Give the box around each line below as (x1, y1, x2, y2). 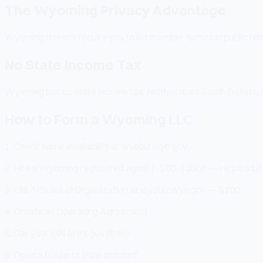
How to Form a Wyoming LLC (5, 110, 193, 129)
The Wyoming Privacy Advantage (5, 1, 226, 19)
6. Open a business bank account (5, 248, 138, 261)
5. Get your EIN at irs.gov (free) (5, 227, 129, 239)
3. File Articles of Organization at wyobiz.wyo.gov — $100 (5, 183, 240, 195)
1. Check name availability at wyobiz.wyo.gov (5, 140, 187, 152)
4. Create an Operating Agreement (5, 205, 147, 217)
